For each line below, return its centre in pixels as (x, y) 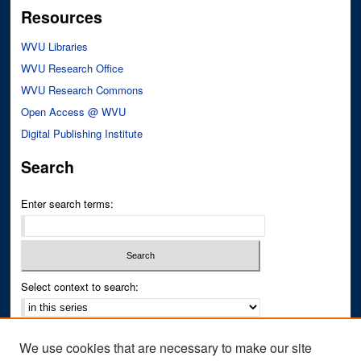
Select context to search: (80, 286)
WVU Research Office (73, 68)
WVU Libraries (55, 46)
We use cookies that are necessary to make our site (166, 348)
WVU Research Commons (83, 90)
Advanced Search (63, 334)
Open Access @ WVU (74, 112)
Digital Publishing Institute (82, 133)
